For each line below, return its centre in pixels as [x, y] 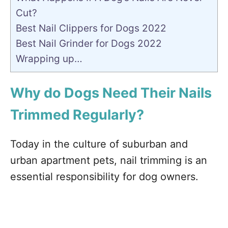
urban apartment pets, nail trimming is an [109, 160]
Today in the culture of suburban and [99, 144]
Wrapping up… [49, 59]
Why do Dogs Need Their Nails [111, 93]
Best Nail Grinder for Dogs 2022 [89, 44]
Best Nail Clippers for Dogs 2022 [91, 28]
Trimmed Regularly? [77, 115]
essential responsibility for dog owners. [104, 177]
